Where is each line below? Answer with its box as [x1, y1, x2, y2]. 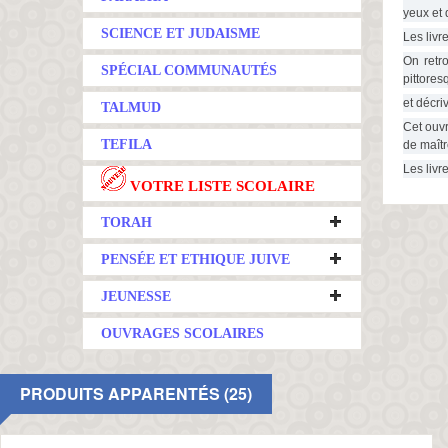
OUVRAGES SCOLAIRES [101, 326, 264, 341]
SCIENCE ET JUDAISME [101, 26, 260, 41]
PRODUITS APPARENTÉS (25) [20, 382, 252, 405]
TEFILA [101, 137, 152, 152]
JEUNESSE [101, 289, 171, 304]
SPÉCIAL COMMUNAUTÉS [101, 63, 277, 78]
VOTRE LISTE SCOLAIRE [126, 178, 315, 194]
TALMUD [101, 100, 161, 115]
